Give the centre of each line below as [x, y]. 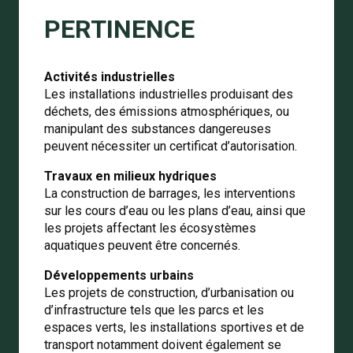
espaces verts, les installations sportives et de [174, 327]
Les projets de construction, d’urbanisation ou [169, 292]
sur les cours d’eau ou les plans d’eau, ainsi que [175, 210]
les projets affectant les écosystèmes [150, 228]
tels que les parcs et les [197, 310]
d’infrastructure [87, 310]
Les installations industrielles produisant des [169, 94]
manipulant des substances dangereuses [158, 128]
